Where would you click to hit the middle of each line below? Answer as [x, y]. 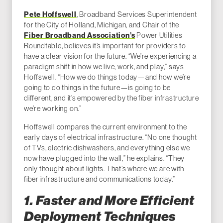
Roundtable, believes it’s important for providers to [105, 46]
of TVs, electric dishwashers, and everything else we [107, 148]
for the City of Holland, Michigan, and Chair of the [102, 25]
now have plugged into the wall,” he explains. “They [105, 159]
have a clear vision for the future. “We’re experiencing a [110, 56]
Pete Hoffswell [50, 15]
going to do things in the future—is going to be [98, 88]
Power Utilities [159, 36]
